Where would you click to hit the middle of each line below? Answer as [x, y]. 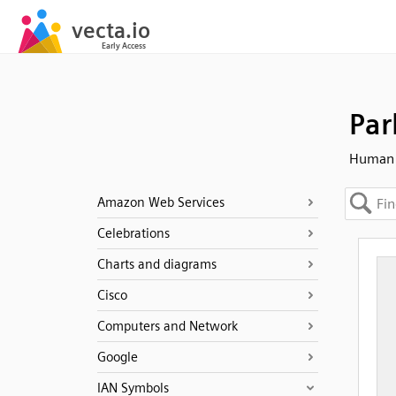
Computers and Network [167, 326]
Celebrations [133, 233]
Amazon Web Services [160, 202]
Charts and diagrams [156, 264]
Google [117, 357]
